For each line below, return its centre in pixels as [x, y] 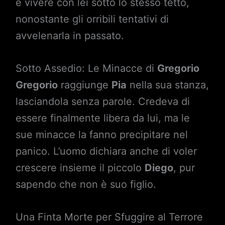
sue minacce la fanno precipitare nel [101, 135]
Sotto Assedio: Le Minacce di [86, 68]
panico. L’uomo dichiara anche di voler [106, 151]
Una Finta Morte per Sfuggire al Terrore [109, 217]
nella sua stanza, [167, 85]
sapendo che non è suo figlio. [86, 184]
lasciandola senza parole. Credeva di [102, 101]
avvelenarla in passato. [70, 36]
